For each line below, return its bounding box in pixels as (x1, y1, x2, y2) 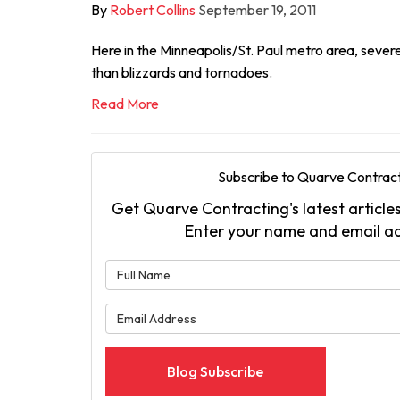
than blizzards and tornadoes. (91, 63, 272, 81)
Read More (91, 95, 159, 112)
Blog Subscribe (167, 362, 264, 380)
